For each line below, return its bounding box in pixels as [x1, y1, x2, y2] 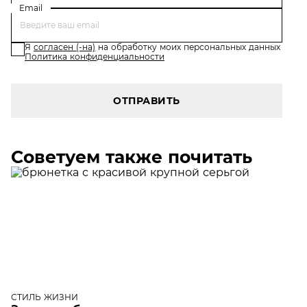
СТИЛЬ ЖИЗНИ [11, 292, 78, 302]
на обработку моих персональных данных [95, 42, 280, 52]
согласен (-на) [34, 42, 95, 52]
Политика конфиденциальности [25, 51, 164, 62]
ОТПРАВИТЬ [112, 95, 181, 107]
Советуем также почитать [11, 147, 252, 167]
